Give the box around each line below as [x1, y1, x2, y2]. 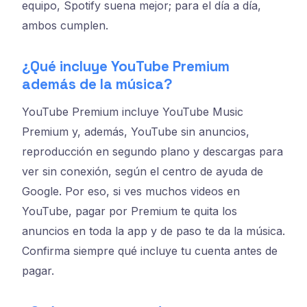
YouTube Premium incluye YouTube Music [22, 105, 243, 119]
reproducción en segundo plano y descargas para [22, 145, 283, 159]
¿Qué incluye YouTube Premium [22, 58, 230, 76]
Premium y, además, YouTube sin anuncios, [22, 125, 249, 139]
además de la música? [22, 75, 173, 94]
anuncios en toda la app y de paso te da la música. [22, 224, 285, 238]
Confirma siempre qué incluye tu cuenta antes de [22, 244, 278, 258]
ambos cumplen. [22, 19, 108, 33]
